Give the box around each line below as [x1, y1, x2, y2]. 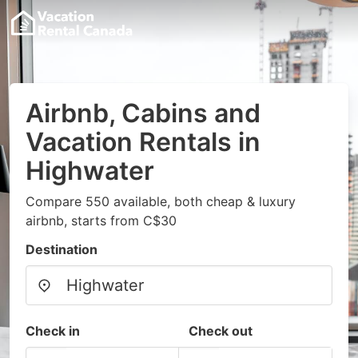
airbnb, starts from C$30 [26, 213, 177, 229]
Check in [26, 323, 80, 339]
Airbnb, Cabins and [26, 97, 261, 129]
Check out [189, 323, 253, 339]
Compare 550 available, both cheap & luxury [26, 193, 296, 209]
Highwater [26, 155, 154, 186]
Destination [26, 241, 97, 257]
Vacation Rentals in [26, 126, 261, 157]
